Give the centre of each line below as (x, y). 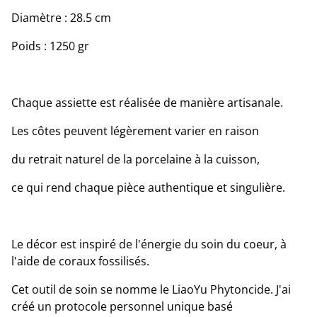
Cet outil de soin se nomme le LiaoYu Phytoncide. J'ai (151, 289)
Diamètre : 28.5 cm (61, 18)
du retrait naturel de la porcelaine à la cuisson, (136, 159)
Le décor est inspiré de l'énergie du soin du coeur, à (149, 244)
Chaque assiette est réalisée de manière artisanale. (147, 103)
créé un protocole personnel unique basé (122, 306)
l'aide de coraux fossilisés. (80, 261)
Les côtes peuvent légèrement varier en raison (135, 131)
